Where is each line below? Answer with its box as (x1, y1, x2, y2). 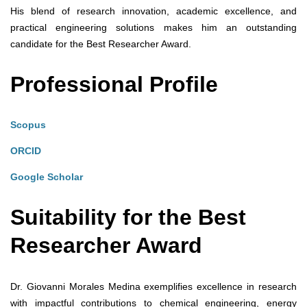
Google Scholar (10, 171, 83, 183)
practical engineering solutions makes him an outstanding (10, 22, 297, 34)
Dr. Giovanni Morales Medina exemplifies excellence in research (10, 280, 297, 292)
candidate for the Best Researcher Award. (10, 38, 191, 50)
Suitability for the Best (10, 205, 246, 230)
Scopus (10, 119, 46, 131)
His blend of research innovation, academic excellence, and (10, 5, 297, 17)
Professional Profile (10, 71, 224, 97)
